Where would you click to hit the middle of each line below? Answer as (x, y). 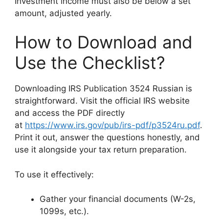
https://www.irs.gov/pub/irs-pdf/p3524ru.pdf (112, 125)
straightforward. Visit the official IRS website (102, 101)
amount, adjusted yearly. (63, 13)
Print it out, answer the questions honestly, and (107, 137)
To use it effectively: (54, 174)
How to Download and (104, 42)
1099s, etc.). (64, 211)
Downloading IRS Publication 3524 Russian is (103, 88)
